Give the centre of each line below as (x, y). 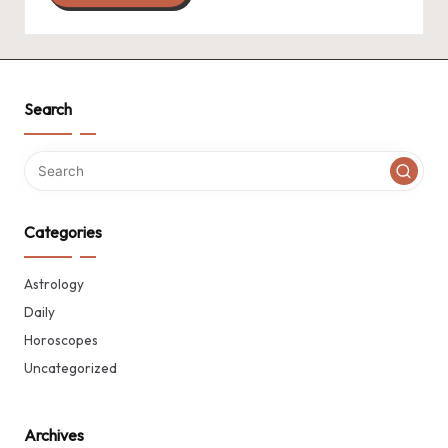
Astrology (54, 284)
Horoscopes (61, 340)
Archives (54, 435)
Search (48, 109)
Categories (63, 232)
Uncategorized (70, 368)
